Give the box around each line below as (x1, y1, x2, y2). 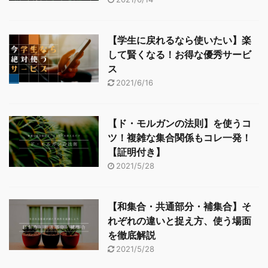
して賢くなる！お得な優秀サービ (108, 48, 251, 61)
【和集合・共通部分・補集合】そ (108, 200, 251, 213)
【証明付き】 (108, 146, 165, 159)
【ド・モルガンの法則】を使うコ (108, 117, 251, 130)
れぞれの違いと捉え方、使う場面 (108, 215, 251, 227)
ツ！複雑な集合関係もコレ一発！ (108, 132, 251, 144)
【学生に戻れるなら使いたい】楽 (108, 34, 251, 47)
